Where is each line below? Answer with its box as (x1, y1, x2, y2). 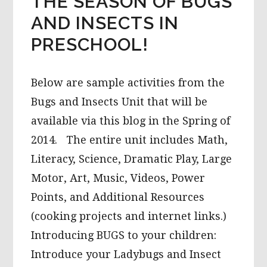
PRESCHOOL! (31, 34, 149, 55)
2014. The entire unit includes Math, (31, 133, 228, 147)
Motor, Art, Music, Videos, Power (31, 172, 206, 185)
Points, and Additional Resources (31, 191, 205, 204)
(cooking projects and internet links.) (31, 210, 227, 223)
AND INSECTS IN (31, 13, 179, 34)
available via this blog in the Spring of (31, 114, 231, 128)
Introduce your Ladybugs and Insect (31, 248, 222, 261)
